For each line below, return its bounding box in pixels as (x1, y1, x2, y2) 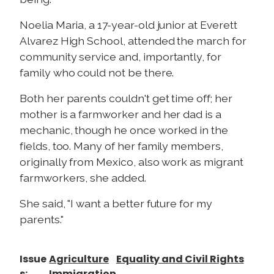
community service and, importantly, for (20, 50, 221, 64)
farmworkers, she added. (20, 171, 146, 184)
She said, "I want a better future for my (20, 196, 212, 210)
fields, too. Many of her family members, (20, 139, 223, 152)
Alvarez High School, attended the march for (20, 34, 246, 48)
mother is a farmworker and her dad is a (20, 107, 221, 120)
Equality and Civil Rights (116, 251, 244, 266)
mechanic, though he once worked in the (20, 123, 228, 136)
